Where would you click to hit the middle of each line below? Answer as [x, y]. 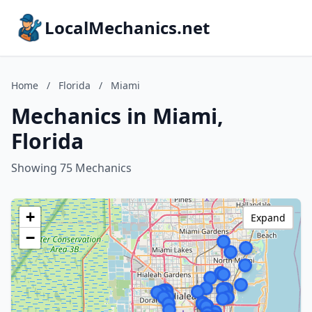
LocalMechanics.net [127, 28]
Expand [268, 218]
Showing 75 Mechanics [71, 168]
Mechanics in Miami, [117, 116]
